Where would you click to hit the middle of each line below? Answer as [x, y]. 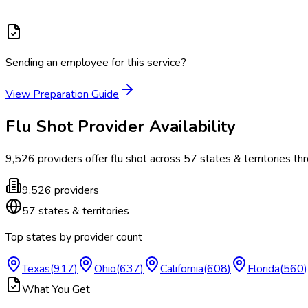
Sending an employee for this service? [96, 63]
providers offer [73, 159]
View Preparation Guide [62, 95]
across [164, 159]
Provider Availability [154, 127]
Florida [264, 269]
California [182, 269]
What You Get [56, 290]
